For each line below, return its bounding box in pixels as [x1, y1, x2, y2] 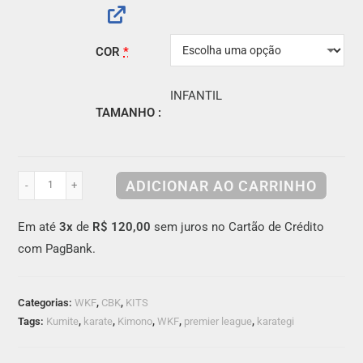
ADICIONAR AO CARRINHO [126, 177, 318, 194]
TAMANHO [96, 105, 159, 121]
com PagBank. [18, 241, 96, 256]
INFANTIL [170, 88, 223, 104]
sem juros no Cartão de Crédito [151, 219, 325, 234]
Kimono [117, 314, 153, 327]
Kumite [46, 314, 79, 327]
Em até [18, 219, 60, 234]
